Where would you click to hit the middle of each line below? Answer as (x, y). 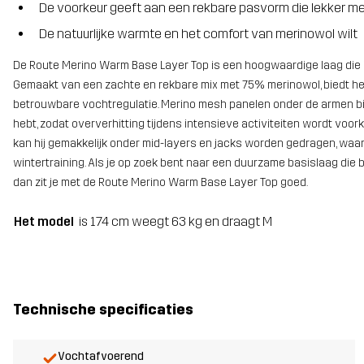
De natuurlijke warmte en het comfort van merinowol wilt (198, 34)
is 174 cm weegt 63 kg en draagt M (175, 221)
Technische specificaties (103, 309)
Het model (44, 221)
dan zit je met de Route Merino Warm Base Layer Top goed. (160, 183)
